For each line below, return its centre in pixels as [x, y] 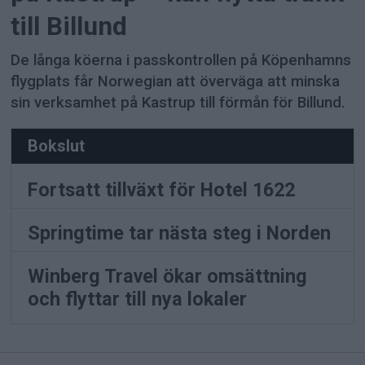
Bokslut [57, 145]
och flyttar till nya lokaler [138, 299]
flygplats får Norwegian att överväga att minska [176, 82]
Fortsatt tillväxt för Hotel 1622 [162, 189]
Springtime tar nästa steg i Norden [180, 233]
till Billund [69, 26]
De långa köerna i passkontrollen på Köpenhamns [181, 61]
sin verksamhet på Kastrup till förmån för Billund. [178, 103]
